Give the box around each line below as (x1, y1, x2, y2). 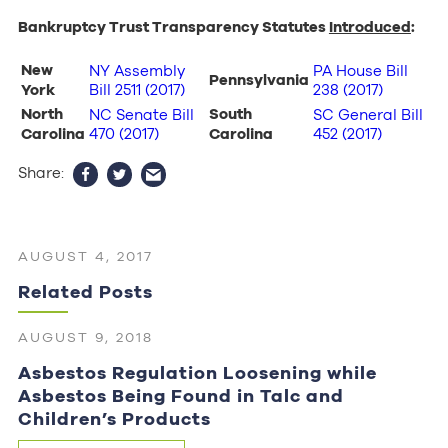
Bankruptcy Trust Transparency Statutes (17, 17, 329, 36)
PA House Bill (313, 61, 408, 79)
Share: (17, 163, 68, 181)
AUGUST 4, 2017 (17, 247, 153, 264)
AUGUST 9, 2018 (17, 328, 153, 345)
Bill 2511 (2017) (89, 80, 185, 98)
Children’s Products (17, 407, 211, 429)
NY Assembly (89, 61, 185, 79)
